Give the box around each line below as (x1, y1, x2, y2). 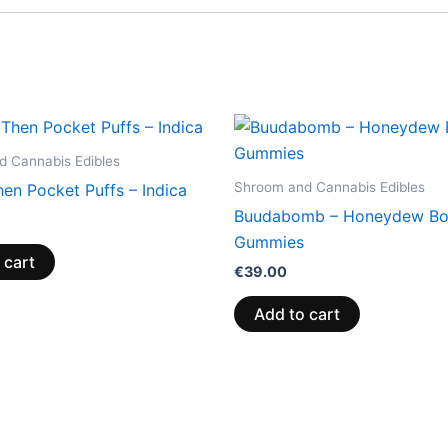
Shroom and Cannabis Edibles (234, 178, 425, 195)
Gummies (234, 231, 304, 252)
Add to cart (254, 303, 340, 324)
